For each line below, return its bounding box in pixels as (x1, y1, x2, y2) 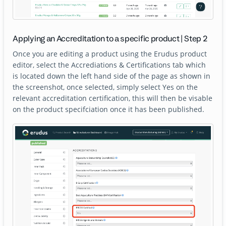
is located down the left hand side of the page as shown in (13, 71, 211, 81)
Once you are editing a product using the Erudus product (13, 49, 207, 59)
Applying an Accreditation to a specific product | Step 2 (13, 33, 207, 44)
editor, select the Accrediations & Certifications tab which (13, 60, 206, 70)
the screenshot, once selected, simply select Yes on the (13, 82, 198, 92)
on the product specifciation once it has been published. (13, 104, 205, 115)
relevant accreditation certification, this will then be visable (13, 93, 213, 103)
